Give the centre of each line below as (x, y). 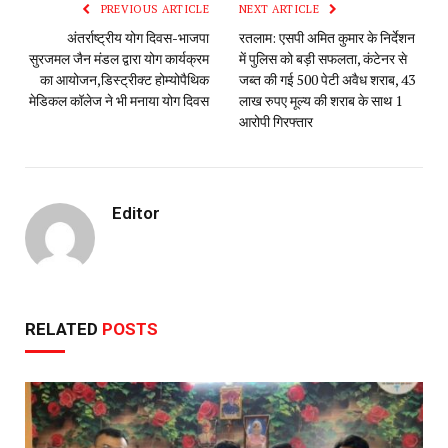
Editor (136, 212)
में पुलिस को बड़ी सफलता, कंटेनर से (323, 58)
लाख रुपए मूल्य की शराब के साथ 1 (320, 100)
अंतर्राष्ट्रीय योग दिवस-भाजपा (138, 37)
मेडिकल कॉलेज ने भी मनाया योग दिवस (119, 100)
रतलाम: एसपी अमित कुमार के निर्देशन (327, 37)
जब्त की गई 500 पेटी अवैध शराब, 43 (327, 79)
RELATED (63, 328)
